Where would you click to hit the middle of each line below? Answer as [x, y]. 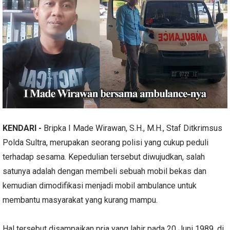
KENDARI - [23, 128]
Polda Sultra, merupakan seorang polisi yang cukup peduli [106, 142]
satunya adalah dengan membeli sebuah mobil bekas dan [104, 171]
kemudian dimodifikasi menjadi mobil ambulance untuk [100, 185]
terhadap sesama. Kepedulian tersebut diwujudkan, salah [104, 157]
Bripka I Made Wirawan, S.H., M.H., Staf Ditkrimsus [133, 128]
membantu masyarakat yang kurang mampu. [80, 200]
